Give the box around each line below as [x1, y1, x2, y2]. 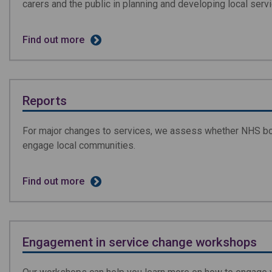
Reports [22, 93, 67, 108]
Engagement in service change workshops [22, 235, 257, 250]
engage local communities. [22, 140, 135, 151]
